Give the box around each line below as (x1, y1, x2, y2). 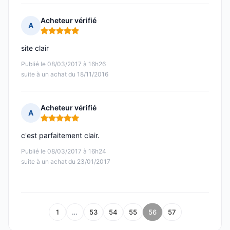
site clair (21, 44, 49, 53)
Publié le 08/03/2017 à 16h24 (21, 147, 106, 156)
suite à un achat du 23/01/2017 (21, 158, 110, 166)
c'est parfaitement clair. (21, 131, 100, 140)
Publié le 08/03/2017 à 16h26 (21, 60, 106, 68)
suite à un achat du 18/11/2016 (21, 70, 108, 79)
